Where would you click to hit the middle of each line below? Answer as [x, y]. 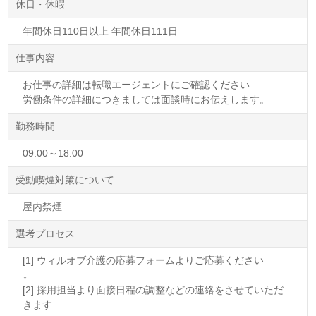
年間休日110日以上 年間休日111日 [101, 31]
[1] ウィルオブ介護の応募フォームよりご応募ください [144, 260]
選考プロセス [45, 233]
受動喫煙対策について [65, 180]
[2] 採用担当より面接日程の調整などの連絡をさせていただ [153, 290]
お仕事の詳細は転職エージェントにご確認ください [136, 84]
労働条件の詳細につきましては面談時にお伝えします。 [146, 99]
